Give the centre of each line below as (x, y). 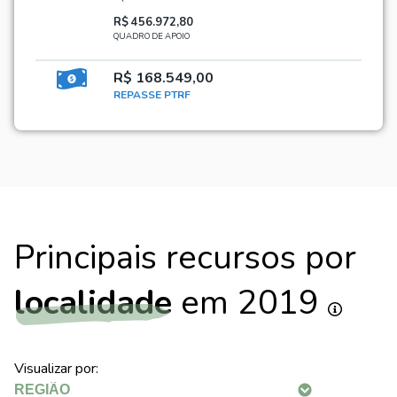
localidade (93, 303)
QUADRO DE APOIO (152, 35)
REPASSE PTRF (152, 95)
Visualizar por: (56, 369)
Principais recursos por (185, 258)
